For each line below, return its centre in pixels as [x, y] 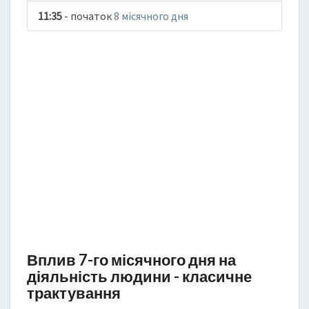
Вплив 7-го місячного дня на [131, 260]
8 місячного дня [151, 16]
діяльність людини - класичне [139, 276]
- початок [88, 16]
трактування [74, 293]
